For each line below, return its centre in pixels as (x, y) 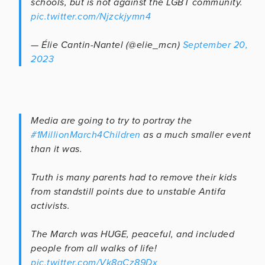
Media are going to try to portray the (112, 120)
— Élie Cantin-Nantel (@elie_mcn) (107, 45)
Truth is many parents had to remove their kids (134, 177)
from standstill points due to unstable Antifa (128, 191)
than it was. (56, 149)
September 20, (215, 45)
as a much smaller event (196, 135)
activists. (50, 206)
